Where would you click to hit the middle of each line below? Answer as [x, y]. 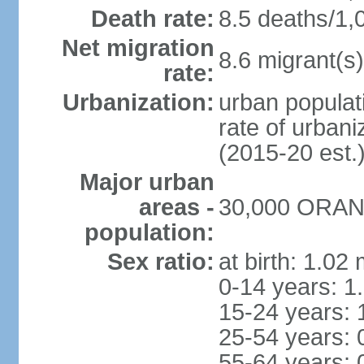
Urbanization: [138, 102]
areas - [176, 207]
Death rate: [152, 19]
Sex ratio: [160, 262]
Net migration [138, 48]
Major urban [147, 182]
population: [149, 232]
